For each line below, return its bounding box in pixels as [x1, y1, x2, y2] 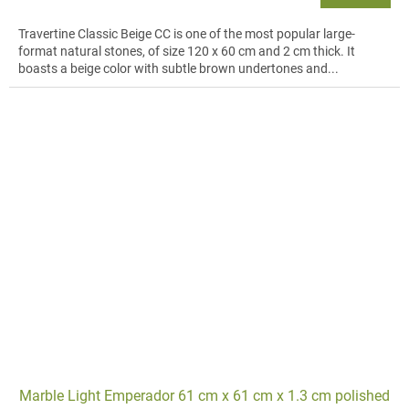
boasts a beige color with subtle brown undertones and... [18, 61, 339, 77]
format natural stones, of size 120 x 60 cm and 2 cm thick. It [18, 44, 355, 59]
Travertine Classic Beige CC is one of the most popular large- [18, 26, 355, 42]
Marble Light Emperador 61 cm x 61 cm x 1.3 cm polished [19, 386, 390, 404]
